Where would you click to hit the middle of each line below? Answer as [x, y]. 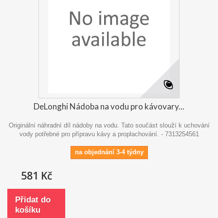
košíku [28, 210]
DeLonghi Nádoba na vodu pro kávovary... [109, 106]
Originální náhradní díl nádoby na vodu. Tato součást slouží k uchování [109, 125]
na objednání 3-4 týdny [109, 152]
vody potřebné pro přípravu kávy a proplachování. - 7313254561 [109, 134]
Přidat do [33, 200]
